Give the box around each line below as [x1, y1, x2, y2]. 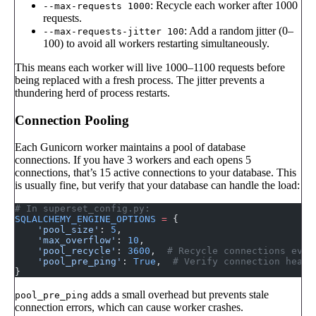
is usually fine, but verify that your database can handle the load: [15, 179, 300, 192]
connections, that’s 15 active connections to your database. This [15, 166, 296, 179]
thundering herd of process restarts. [15, 86, 170, 99]
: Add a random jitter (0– [184, 24, 293, 37]
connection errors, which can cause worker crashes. [15, 301, 243, 314]
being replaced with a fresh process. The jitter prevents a [15, 73, 265, 86]
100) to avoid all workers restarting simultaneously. [43, 37, 269, 49]
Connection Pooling [15, 112, 129, 128]
